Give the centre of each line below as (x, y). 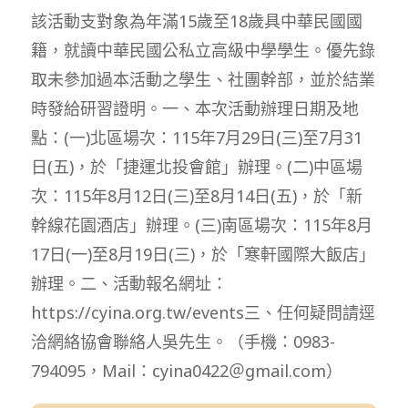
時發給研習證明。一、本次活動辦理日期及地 (194, 108)
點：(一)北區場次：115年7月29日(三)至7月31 (196, 137)
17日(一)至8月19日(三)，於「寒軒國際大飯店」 (203, 254)
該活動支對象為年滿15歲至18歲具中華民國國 (196, 20)
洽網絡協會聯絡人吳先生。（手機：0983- (183, 341)
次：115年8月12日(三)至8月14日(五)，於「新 (196, 195)
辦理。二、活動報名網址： (129, 283)
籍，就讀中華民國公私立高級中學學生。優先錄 (203, 50)
